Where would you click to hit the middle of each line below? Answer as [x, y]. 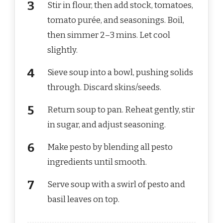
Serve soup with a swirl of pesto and [116, 185]
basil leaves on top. [83, 200]
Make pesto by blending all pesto [110, 147]
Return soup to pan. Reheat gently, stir [121, 110]
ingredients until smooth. [97, 162]
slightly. [62, 50]
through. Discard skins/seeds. [104, 88]
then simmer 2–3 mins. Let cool [109, 35]
